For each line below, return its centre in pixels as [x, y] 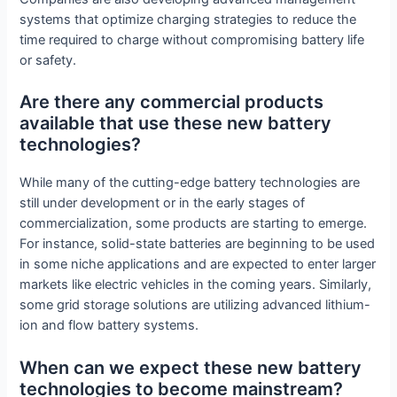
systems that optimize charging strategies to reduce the [188, 19]
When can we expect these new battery [191, 367]
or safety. [48, 60]
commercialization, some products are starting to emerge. [194, 224]
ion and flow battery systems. [109, 326]
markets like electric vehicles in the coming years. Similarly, [196, 285]
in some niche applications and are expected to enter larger [198, 265]
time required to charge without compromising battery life [192, 39]
